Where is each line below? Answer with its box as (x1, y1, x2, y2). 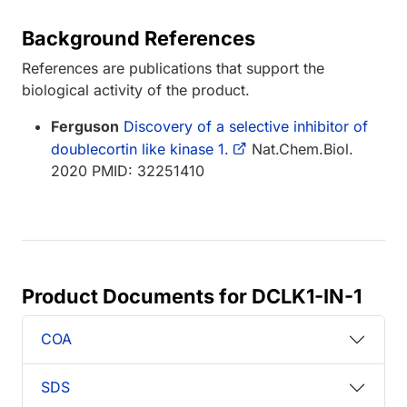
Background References (22, 25, 255, 50)
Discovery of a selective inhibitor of (124, 116, 368, 135)
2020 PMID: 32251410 (51, 161, 204, 180)
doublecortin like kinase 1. (51, 139, 229, 158)
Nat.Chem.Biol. (247, 139, 353, 158)
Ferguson (51, 116, 119, 135)
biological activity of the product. (22, 80, 250, 99)
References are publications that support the (22, 58, 324, 77)
